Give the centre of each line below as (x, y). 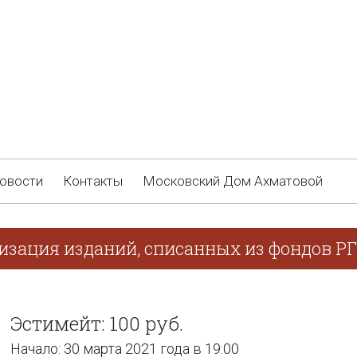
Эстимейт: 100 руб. (97, 324)
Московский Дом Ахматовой (233, 181)
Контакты (93, 181)
